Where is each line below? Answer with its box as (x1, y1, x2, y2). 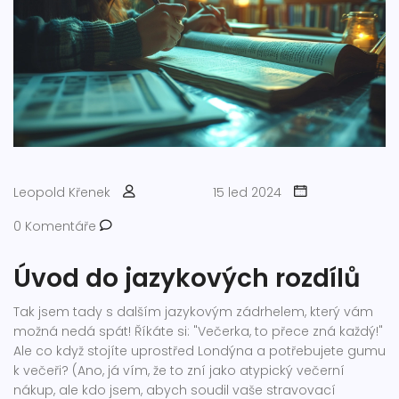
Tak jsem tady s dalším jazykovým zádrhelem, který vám (13, 303, 373, 322)
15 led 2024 (213, 183, 281, 202)
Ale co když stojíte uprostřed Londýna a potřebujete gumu (13, 342, 386, 361)
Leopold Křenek (13, 183, 110, 202)
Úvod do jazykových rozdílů (13, 261, 361, 297)
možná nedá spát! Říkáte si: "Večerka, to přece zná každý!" (13, 322, 383, 341)
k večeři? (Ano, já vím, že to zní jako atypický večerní (13, 362, 345, 380)
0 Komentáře (13, 217, 100, 236)
